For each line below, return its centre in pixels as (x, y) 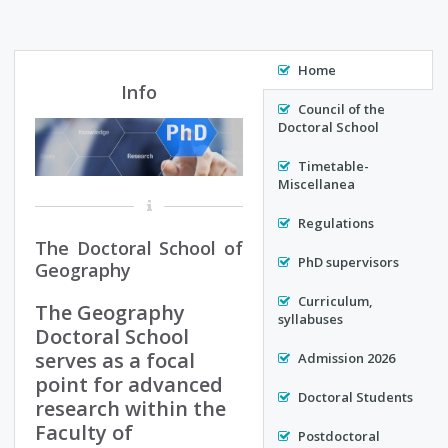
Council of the (340, 109)
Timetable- (332, 166)
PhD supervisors (347, 262)
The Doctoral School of (139, 248)
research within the (130, 409)
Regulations (334, 223)
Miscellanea (316, 184)
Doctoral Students (354, 397)
